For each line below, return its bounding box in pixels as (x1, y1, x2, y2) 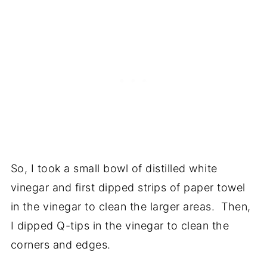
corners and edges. (10, 238, 111, 251)
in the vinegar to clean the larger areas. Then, (10, 200, 251, 213)
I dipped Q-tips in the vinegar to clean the (10, 219, 229, 232)
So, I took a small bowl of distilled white (10, 162, 218, 175)
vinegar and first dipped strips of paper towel (10, 181, 246, 194)
